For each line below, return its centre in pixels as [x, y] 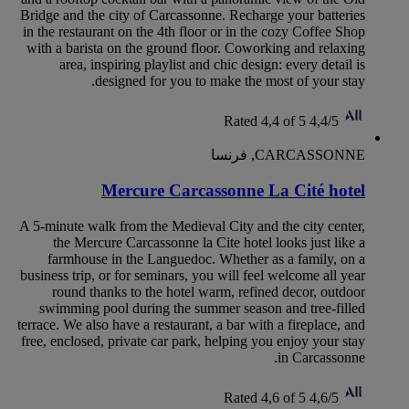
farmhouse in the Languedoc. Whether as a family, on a [206, 258]
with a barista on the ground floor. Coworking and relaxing [196, 48]
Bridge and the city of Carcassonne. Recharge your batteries [193, 16]
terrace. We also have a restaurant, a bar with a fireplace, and [191, 324]
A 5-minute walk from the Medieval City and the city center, [192, 225]
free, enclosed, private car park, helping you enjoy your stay [193, 341]
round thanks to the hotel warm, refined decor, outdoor [209, 291]
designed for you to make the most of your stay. [230, 81]
